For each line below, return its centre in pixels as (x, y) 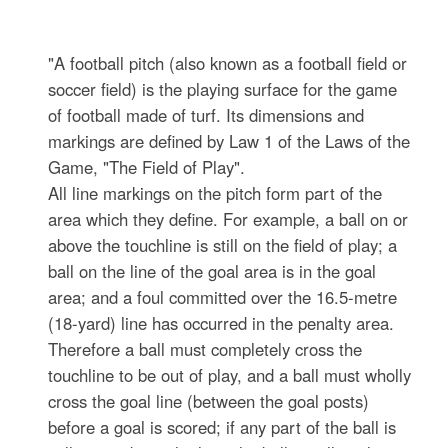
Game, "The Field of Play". (147, 166)
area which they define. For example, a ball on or (228, 218)
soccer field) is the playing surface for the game (223, 88)
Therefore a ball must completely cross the (205, 348)
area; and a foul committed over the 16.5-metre (223, 296)
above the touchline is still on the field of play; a (223, 244)
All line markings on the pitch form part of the (215, 192)
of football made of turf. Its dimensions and (206, 114)
